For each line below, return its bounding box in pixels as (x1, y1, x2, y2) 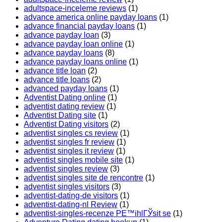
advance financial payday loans (24, 22, 135, 31)
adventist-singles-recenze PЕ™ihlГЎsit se (24, 209, 171, 218)
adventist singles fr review (24, 138, 114, 147)
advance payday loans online (24, 57, 127, 66)
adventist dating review (24, 102, 105, 111)
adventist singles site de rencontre (24, 173, 143, 182)
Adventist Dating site (24, 111, 96, 120)
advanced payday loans (24, 84, 108, 93)
